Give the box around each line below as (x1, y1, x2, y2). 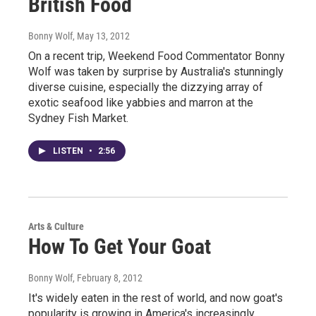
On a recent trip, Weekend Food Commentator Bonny (28, 49, 285, 63)
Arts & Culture (28, 220, 84, 232)
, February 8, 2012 (73, 272, 142, 284)
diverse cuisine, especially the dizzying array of (28, 80, 263, 94)
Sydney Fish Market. (28, 111, 128, 125)
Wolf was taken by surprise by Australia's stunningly (28, 64, 284, 78)
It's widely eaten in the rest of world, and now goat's (28, 291, 283, 305)
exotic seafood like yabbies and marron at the (28, 95, 253, 109)
